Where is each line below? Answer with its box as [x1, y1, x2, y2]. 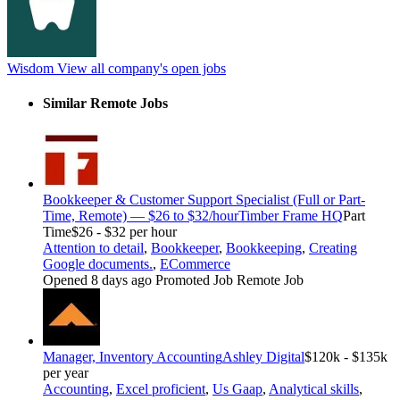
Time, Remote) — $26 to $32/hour [43, 207, 238, 223]
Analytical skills [269, 380, 359, 396]
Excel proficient [116, 380, 205, 396]
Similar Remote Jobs [43, 96, 168, 112]
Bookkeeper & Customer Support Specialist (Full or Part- [43, 191, 365, 207]
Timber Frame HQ [238, 207, 343, 223]
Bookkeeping [226, 239, 302, 255]
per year [43, 364, 88, 380]
